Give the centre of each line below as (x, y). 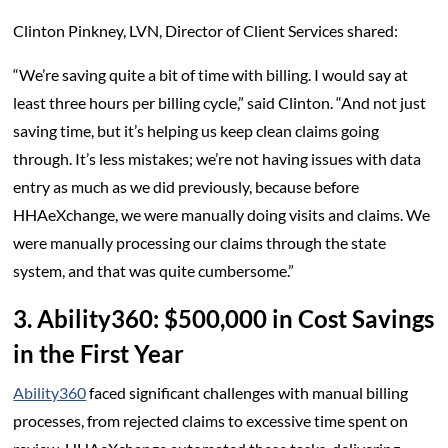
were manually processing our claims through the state (200, 242)
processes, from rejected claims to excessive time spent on (211, 420)
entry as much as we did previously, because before (186, 186)
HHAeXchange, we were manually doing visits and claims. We (222, 214)
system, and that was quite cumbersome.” (155, 270)
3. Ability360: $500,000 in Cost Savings (224, 318)
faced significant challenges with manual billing (247, 392)
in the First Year (99, 353)
